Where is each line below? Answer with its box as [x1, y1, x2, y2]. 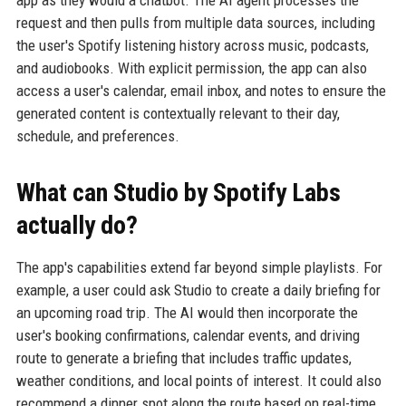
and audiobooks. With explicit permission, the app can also [15, 58, 367, 77]
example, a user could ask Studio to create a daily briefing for [15, 280, 381, 299]
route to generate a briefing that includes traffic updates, [15, 348, 352, 367]
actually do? [15, 209, 138, 240]
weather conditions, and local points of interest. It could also [15, 371, 382, 390]
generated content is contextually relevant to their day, [15, 103, 340, 122]
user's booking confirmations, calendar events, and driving [15, 325, 360, 344]
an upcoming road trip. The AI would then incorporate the [15, 303, 358, 322]
